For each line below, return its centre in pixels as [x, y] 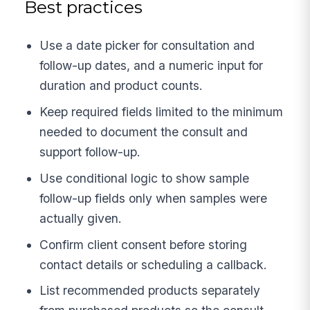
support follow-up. [90, 152]
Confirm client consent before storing [144, 244]
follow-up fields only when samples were [154, 198]
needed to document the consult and [144, 131]
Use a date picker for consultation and [147, 46]
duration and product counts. [121, 86]
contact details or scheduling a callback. [154, 264]
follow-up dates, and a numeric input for [152, 66]
